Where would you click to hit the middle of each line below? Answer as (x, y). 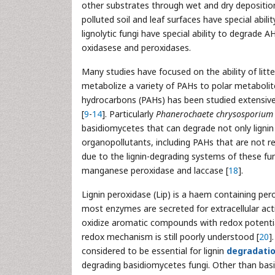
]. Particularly (129, 114)
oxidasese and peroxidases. (136, 48)
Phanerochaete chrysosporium (215, 114)
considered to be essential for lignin (154, 251)
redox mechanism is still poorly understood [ (170, 237)
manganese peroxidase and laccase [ (155, 170)
